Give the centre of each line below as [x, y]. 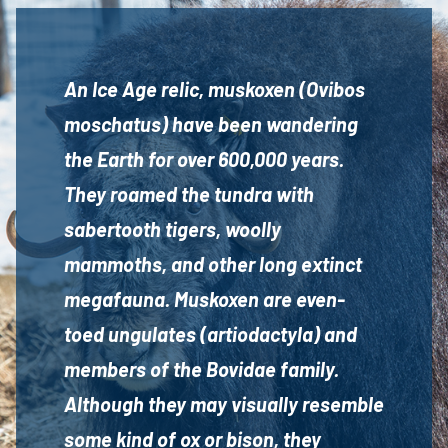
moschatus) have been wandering [211, 124]
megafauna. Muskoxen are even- [204, 299]
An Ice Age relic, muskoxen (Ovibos [214, 89]
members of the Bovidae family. [201, 369]
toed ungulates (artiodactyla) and [210, 334]
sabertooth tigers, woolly [172, 229]
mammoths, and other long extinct [213, 264]
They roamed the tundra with [189, 194]
